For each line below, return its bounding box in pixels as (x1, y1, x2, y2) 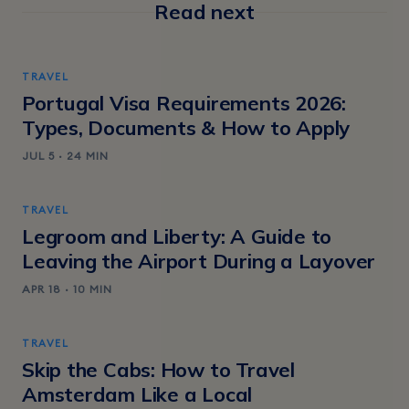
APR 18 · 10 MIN (22, 281, 112, 296)
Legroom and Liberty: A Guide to (22, 223, 332, 249)
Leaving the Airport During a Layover (22, 247, 376, 274)
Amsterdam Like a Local (22, 381, 253, 407)
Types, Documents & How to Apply (22, 114, 351, 141)
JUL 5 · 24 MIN (22, 148, 109, 163)
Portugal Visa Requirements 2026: (22, 89, 346, 116)
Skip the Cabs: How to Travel (22, 356, 295, 383)
